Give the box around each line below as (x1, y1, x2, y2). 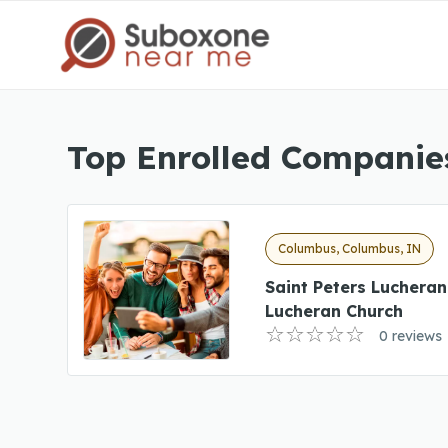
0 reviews (379, 326, 443, 345)
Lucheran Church (265, 300, 404, 321)
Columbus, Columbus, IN (278, 240, 422, 256)
